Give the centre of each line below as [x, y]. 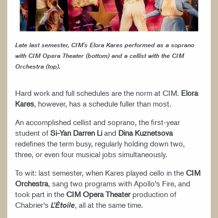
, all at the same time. [111, 205]
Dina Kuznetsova [145, 133]
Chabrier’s [33, 205]
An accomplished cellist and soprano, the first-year [98, 122]
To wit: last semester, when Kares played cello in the [100, 173]
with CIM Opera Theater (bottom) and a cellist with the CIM [100, 56]
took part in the [41, 194]
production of [153, 194]
